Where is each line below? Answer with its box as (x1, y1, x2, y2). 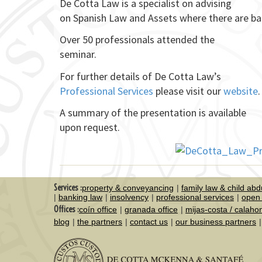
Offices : (54, 204, 79, 215)
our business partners (175, 217, 256, 227)
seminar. (60, 47, 96, 61)
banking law (58, 192, 102, 202)
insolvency (110, 192, 149, 202)
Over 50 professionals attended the (60, 33, 215, 46)
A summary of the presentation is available (60, 106, 246, 119)
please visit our (153, 84, 223, 98)
